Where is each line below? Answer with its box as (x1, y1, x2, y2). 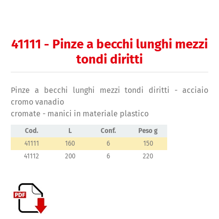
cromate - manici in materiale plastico (11, 109, 149, 119)
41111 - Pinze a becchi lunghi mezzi (11, 37, 208, 52)
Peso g (138, 127, 158, 135)
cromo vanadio (11, 97, 65, 107)
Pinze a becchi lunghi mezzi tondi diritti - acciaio (11, 86, 208, 95)
